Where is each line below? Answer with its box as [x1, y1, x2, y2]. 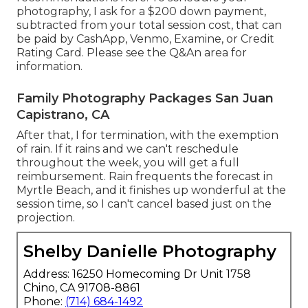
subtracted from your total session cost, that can [16, 19, 282, 32]
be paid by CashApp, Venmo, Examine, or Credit [16, 32, 274, 46]
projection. [16, 211, 75, 225]
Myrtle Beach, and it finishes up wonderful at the [16, 184, 286, 197]
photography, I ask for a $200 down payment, [16, 5, 266, 19]
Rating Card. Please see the [16, 46, 169, 60]
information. [16, 60, 82, 74]
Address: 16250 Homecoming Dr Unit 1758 [23, 267, 251, 281]
